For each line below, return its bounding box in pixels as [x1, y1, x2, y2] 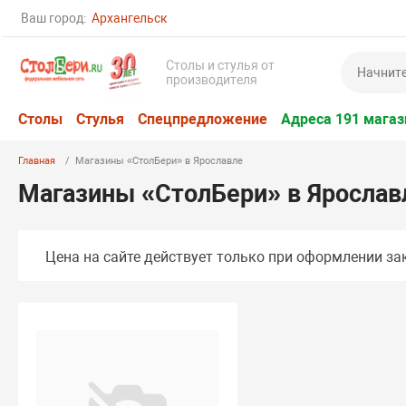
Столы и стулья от [166, 58, 275, 72]
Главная [18, 155, 56, 167]
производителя [166, 72, 258, 87]
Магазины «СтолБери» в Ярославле [75, 155, 244, 167]
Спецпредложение [138, 111, 268, 128]
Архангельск [92, 11, 169, 25]
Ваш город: [21, 11, 87, 25]
